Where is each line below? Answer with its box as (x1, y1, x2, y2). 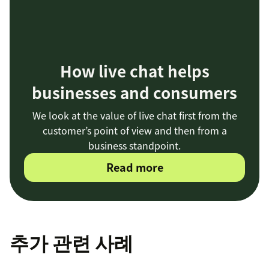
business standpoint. (88, 138, 181, 153)
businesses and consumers (32, 81, 237, 104)
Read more (106, 159, 163, 176)
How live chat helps (59, 59, 210, 83)
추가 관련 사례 (10, 228, 133, 257)
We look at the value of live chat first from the (32, 108, 237, 123)
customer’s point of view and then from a (42, 123, 227, 138)
